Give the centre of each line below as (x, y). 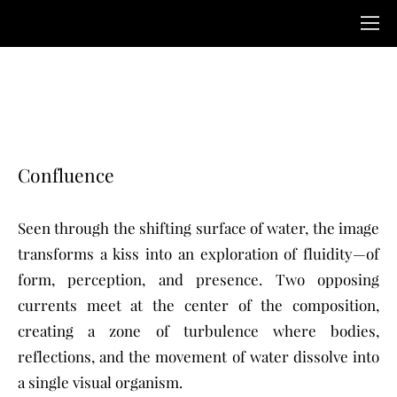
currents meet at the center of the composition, (198, 305)
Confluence (66, 175)
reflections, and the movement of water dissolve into (198, 357)
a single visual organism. (100, 382)
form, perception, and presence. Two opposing (198, 280)
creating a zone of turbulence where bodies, (198, 331)
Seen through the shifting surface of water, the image (198, 228)
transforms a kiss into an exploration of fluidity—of (198, 254)
